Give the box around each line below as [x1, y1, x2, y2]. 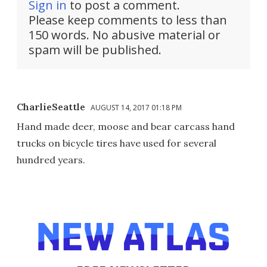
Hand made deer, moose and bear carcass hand [17, 120, 235, 133]
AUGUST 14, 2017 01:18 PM [91, 103, 182, 113]
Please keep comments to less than [29, 12, 227, 29]
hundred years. [17, 154, 85, 166]
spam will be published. [29, 42, 162, 58]
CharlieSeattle [17, 101, 85, 113]
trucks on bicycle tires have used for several [17, 137, 216, 150]
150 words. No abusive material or [29, 27, 221, 44]
